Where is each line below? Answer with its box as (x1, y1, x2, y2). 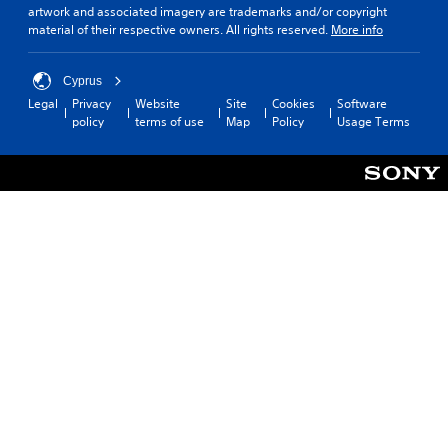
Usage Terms (336, 112, 410, 130)
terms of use (134, 112, 204, 130)
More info (331, 20, 383, 38)
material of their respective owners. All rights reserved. (28, 20, 331, 38)
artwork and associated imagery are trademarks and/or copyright (28, 2, 387, 20)
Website (134, 94, 180, 112)
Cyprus (63, 73, 102, 88)
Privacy (72, 94, 111, 112)
